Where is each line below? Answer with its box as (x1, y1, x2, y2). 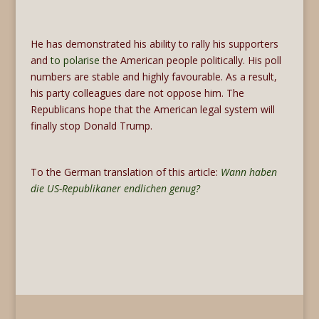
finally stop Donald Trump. (30, 118, 152, 132)
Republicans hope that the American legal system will (30, 102, 275, 116)
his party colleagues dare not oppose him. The (30, 85, 244, 100)
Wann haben (220, 164, 277, 179)
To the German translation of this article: (30, 164, 221, 179)
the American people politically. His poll (99, 53, 281, 67)
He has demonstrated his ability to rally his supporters (30, 36, 278, 51)
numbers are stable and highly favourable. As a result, (30, 69, 277, 83)
